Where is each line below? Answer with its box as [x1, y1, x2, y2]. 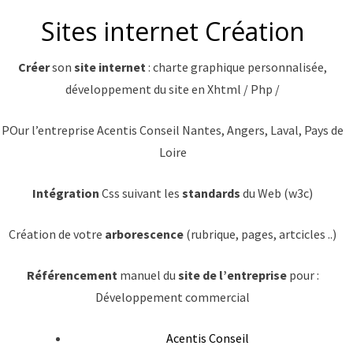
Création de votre [9, 225, 105, 242]
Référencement [26, 266, 120, 283]
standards [182, 184, 243, 201]
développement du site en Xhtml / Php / [65, 80, 280, 97]
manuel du [119, 266, 178, 283]
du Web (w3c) [243, 184, 313, 201]
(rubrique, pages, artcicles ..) [186, 225, 336, 242]
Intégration [32, 184, 102, 201]
